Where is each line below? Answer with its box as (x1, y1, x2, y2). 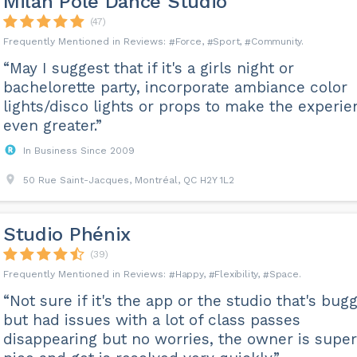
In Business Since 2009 (22, 145, 135, 156)
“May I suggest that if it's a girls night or (2, 59, 294, 77)
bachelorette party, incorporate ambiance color (2, 78, 347, 96)
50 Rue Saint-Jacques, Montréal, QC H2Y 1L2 (22, 175, 234, 186)
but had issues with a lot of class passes (2, 311, 300, 329)
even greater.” (2, 116, 102, 135)
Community (250, 36, 302, 47)
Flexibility (214, 269, 258, 280)
